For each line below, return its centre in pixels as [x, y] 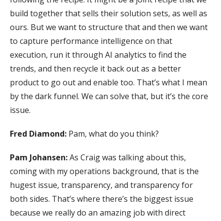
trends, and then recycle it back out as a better [95, 68]
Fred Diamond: [38, 133]
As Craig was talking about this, [127, 157]
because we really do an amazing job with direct [98, 212]
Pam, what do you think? [113, 133]
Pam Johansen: [39, 157]
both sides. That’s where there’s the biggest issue [102, 199]
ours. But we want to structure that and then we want [109, 27]
